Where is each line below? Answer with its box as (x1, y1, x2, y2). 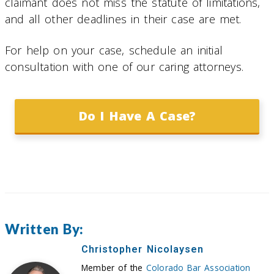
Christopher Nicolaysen (81, 243, 204, 256)
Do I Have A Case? (78, 107, 196, 124)
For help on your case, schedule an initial (5, 42, 223, 57)
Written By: (5, 221, 84, 238)
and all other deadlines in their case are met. (5, 12, 242, 27)
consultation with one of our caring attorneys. (5, 59, 244, 74)
